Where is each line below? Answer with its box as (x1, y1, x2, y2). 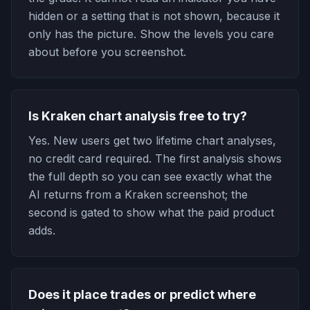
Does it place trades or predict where (28, 287, 256, 302)
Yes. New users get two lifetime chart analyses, (28, 134, 276, 147)
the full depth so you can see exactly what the (28, 170, 272, 183)
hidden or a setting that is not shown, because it (28, 9, 280, 23)
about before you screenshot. (28, 45, 186, 59)
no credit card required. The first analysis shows (28, 152, 282, 165)
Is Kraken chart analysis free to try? (28, 109, 247, 123)
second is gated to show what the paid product (28, 206, 274, 219)
